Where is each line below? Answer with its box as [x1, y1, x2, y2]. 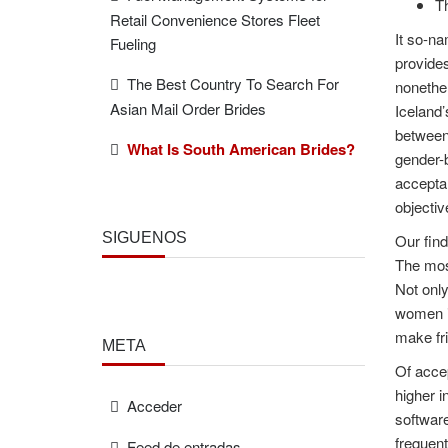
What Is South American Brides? [127, 138, 355, 160]
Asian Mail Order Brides [110, 98, 266, 119]
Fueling [110, 33, 156, 54]
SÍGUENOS [102, 229, 187, 246]
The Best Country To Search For [127, 73, 339, 94]
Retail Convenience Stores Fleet [110, 9, 320, 30]
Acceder [127, 395, 182, 416]
